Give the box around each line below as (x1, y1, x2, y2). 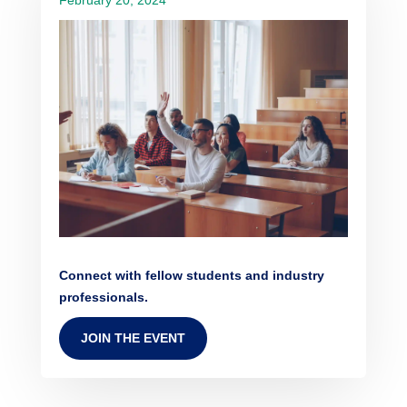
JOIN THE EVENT (80, 330, 185, 345)
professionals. (58, 289, 148, 304)
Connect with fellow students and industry (58, 267, 324, 283)
